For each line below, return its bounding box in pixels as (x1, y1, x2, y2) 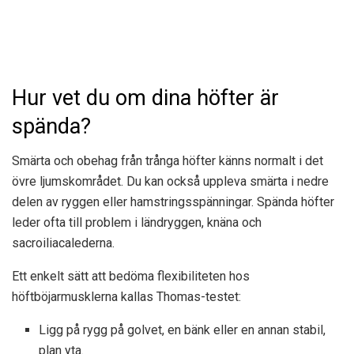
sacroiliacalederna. (12, 235, 115, 251)
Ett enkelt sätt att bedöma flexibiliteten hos (12, 269, 250, 284)
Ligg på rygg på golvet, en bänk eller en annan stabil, (39, 322, 326, 338)
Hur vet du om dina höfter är (12, 85, 279, 111)
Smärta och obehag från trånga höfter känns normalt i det (12, 153, 323, 169)
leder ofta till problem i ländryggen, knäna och (12, 215, 262, 231)
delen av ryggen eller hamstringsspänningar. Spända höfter (12, 194, 334, 210)
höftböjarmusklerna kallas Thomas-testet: (12, 289, 241, 305)
